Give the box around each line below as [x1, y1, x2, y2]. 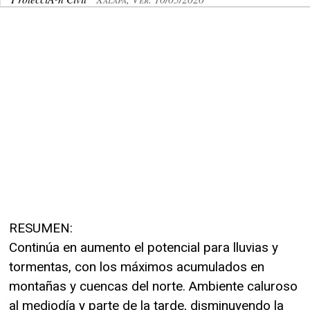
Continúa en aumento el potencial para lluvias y [9, 239, 278, 255]
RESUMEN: [9, 219, 73, 236]
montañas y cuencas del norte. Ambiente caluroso [9, 277, 298, 294]
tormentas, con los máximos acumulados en [9, 258, 264, 275]
